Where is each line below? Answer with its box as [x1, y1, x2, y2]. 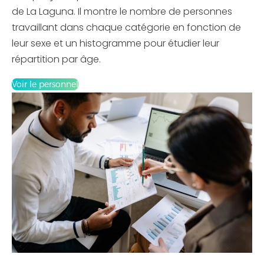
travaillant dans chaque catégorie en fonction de [12, 21, 241, 34]
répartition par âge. [12, 52, 101, 66]
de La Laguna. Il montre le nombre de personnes [12, 5, 232, 18]
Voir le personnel [12, 80, 78, 90]
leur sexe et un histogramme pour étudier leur [12, 37, 219, 50]
